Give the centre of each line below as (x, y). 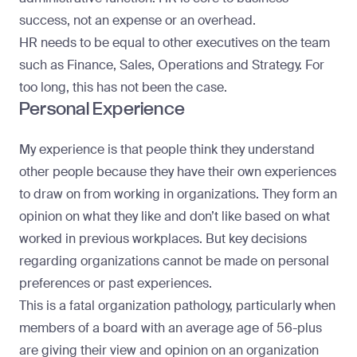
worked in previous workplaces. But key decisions (163, 239)
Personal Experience (102, 109)
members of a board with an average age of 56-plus (171, 328)
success (43, 21)
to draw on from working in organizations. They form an (178, 194)
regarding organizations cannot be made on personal (174, 261)
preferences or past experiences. (116, 284)
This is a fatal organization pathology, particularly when (177, 306)
